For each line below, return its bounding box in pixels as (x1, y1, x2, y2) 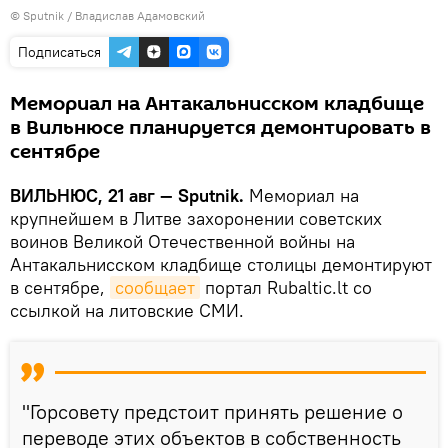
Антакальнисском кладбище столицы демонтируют (10, 252, 432, 276)
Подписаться (18, 42, 101, 61)
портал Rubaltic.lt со (200, 275, 372, 299)
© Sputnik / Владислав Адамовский (10, 7, 205, 23)
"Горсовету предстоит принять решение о (22, 398, 403, 424)
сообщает (115, 275, 195, 299)
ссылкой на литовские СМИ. (10, 298, 244, 322)
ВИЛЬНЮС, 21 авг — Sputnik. (10, 183, 244, 207)
